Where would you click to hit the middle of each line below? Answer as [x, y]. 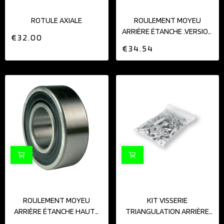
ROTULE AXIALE [57, 20]
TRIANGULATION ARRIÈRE [167, 211]
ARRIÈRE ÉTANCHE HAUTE [57, 211]
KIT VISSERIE [167, 200]
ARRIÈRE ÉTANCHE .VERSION [167, 31]
